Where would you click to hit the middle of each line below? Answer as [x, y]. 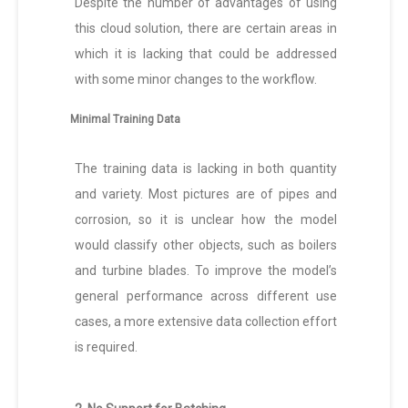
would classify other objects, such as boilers [206, 245]
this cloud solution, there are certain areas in [206, 29]
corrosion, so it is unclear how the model [206, 220]
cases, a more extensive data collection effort [206, 322]
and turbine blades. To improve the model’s [206, 271]
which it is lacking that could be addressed [206, 54]
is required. [106, 347]
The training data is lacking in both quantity [206, 169]
